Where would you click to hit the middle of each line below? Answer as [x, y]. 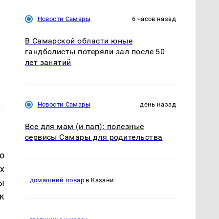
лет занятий [48, 62]
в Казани [99, 180]
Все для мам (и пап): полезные [84, 126]
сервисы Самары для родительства [94, 137]
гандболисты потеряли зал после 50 [95, 51]
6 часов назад [154, 19]
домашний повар [57, 180]
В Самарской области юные [79, 41]
